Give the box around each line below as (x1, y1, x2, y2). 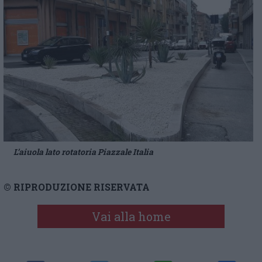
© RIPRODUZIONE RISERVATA (4, 180, 150, 193)
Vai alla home (91, 208, 171, 224)
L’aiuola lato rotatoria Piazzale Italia (13, 146, 153, 157)
